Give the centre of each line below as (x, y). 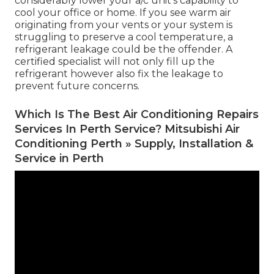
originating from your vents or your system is (124, 25)
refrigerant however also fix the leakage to (119, 74)
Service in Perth (59, 159)
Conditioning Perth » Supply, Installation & (134, 144)
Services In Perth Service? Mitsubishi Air (127, 129)
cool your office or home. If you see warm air (123, 13)
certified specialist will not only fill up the (115, 62)
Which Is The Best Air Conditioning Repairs (137, 115)
